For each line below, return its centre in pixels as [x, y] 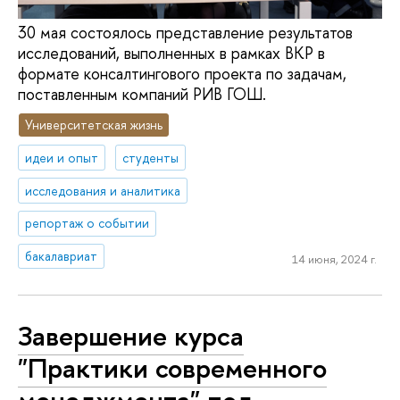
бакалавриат [62, 256]
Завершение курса [131, 335]
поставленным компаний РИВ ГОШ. [142, 95]
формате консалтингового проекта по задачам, [182, 74]
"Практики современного [172, 367]
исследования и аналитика [103, 190]
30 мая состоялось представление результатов [185, 33]
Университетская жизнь [94, 124]
